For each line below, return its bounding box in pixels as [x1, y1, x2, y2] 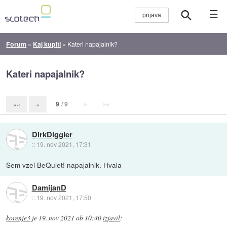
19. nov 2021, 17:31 [36, 139, 91, 148]
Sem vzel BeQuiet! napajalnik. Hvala [6, 159, 122, 170]
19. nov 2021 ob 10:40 [39, 213, 102, 222]
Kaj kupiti [33, 39, 61, 49]
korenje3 [6, 213, 31, 222]
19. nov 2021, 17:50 [36, 193, 91, 202]
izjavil [103, 213, 121, 222]
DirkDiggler [31, 128, 72, 140]
